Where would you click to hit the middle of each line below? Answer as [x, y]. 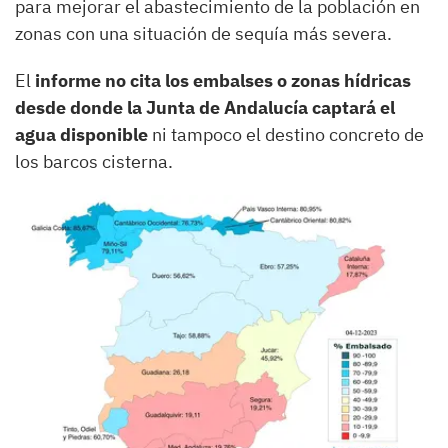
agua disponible [81, 134]
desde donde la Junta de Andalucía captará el [205, 107]
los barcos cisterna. [94, 161]
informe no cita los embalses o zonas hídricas [223, 80]
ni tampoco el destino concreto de [286, 134]
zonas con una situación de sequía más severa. [203, 33]
